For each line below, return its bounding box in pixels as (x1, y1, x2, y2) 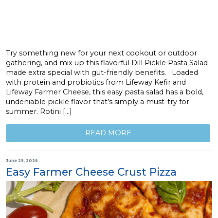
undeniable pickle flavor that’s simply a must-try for (6, 97, 189, 106)
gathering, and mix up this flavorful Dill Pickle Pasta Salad (6, 58, 208, 67)
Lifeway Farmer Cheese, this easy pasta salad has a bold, (6, 87, 203, 96)
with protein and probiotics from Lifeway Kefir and (6, 77, 186, 87)
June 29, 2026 (6, 158, 38, 163)
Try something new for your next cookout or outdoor (6, 48, 197, 57)
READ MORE (85, 128, 131, 138)
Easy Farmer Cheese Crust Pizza (6, 165, 177, 178)
